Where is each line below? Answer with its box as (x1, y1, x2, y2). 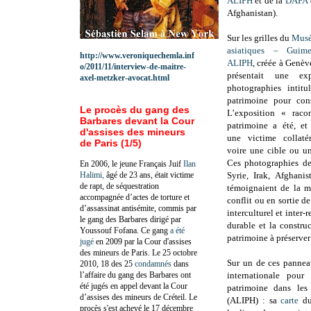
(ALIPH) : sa (227, 295, 281, 306)
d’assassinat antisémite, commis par (80, 203, 196, 213)
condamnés (135, 258, 171, 269)
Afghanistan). (227, 8, 278, 19)
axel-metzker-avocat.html (80, 72, 169, 83)
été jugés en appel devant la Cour (80, 280, 187, 291)
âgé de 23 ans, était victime (104, 169, 194, 180)
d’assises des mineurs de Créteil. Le (80, 292, 197, 302)
